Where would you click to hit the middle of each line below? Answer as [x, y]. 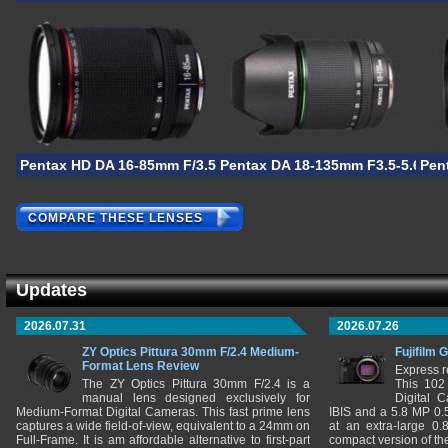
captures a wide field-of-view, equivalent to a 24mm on [163, 426]
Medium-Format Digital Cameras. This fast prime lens [163, 412]
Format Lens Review [140, 366]
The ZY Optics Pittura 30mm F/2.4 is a [196, 384]
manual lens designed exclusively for [196, 398]
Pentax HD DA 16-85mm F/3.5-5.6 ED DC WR [167, 165]
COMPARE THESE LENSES [115, 218]
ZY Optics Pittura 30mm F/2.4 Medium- [190, 352]
